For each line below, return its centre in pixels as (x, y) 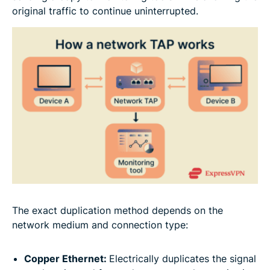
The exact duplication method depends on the (118, 210)
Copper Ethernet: (67, 258)
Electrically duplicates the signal (183, 258)
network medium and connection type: (100, 224)
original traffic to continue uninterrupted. (105, 11)
